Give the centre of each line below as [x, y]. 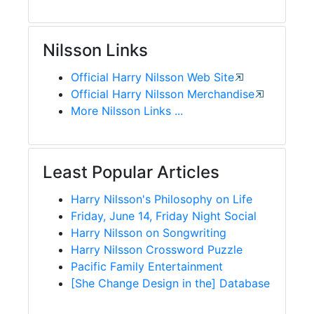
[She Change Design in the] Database [170, 283]
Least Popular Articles [131, 172]
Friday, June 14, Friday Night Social [164, 216]
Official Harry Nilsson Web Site [152, 77]
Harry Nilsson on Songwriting [149, 232]
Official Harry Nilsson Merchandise [163, 94]
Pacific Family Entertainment [147, 266]
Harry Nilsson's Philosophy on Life [162, 199]
